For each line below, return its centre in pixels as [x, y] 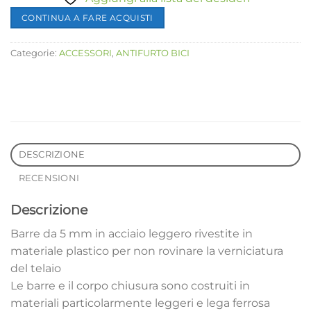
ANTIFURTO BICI [153, 53]
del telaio [36, 268]
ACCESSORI [85, 53]
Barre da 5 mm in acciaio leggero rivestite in [132, 233]
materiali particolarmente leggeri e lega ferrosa [140, 303]
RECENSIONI [49, 178]
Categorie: [35, 53]
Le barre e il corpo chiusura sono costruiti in [130, 285]
